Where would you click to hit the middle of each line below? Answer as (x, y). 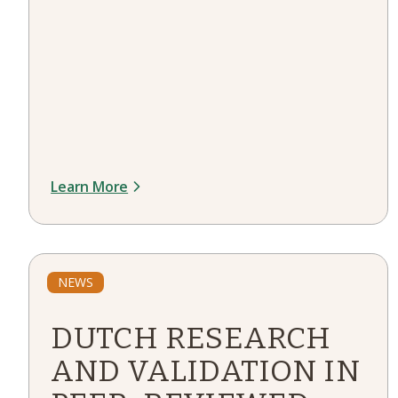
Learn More (90, 187)
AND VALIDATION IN (205, 371)
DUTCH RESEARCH (191, 338)
